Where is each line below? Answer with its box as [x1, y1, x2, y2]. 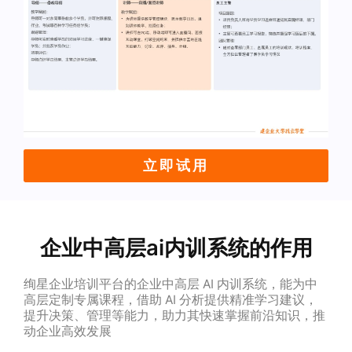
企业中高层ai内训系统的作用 [39, 233, 313, 261]
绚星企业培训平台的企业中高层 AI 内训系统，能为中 [23, 276, 317, 291]
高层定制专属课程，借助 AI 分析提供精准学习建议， [23, 291, 317, 307]
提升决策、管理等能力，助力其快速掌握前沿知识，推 [23, 307, 325, 323]
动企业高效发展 [23, 323, 112, 339]
